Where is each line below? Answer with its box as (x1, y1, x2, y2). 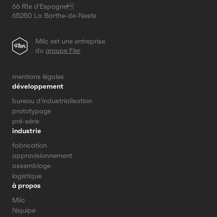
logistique (12, 171, 42, 181)
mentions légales (12, 72, 64, 81)
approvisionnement (12, 151, 72, 160)
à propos (12, 181, 41, 190)
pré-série (12, 117, 39, 126)
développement (12, 82, 63, 91)
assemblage (12, 161, 50, 170)
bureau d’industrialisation (12, 96, 92, 106)
